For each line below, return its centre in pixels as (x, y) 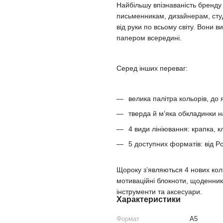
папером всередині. (149, 38)
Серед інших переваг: (152, 68)
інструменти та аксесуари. (159, 192)
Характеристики (149, 200)
